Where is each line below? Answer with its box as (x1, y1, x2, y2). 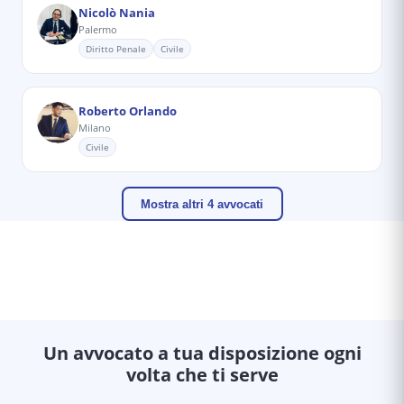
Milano (78, 121, 111, 134)
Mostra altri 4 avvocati (141, 197, 263, 211)
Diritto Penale (86, 42, 146, 55)
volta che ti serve (125, 363, 279, 387)
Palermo (78, 23, 117, 36)
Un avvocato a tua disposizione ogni (42, 341, 362, 365)
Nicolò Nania (78, 5, 155, 21)
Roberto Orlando (78, 103, 177, 119)
